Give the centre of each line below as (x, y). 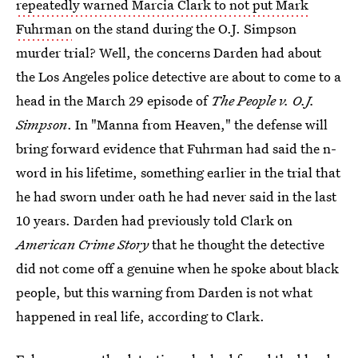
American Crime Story (82, 244)
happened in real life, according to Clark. (140, 316)
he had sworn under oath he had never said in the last (176, 196)
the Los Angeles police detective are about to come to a (179, 76)
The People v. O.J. (263, 100)
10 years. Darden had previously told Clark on (154, 220)
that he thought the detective (237, 244)
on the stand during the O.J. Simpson (184, 28)
